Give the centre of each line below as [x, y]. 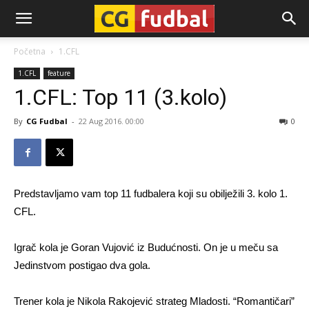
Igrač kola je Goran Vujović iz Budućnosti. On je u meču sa [146, 247]
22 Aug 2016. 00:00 [111, 121]
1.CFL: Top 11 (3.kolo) [120, 97]
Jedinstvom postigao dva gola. [82, 265]
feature [59, 73]
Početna [30, 51]
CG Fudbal [47, 121]
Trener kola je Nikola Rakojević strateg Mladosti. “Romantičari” [154, 301]
